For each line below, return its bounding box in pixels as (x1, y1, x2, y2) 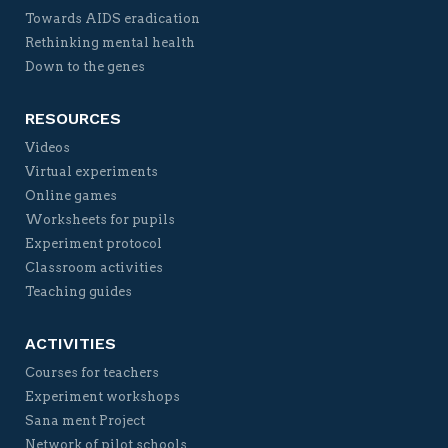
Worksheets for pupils (25, 212, 175, 227)
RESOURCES (25, 109, 121, 128)
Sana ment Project (25, 413, 145, 428)
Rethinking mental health (25, 35, 195, 50)
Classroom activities (25, 260, 163, 275)
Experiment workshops (25, 389, 180, 404)
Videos (25, 140, 70, 155)
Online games (25, 188, 117, 203)
